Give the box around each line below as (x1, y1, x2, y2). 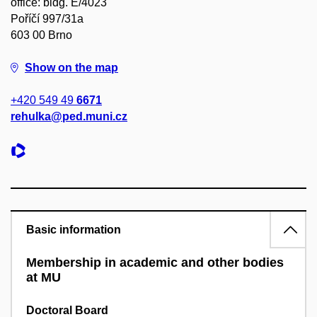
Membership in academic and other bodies (26, 255, 284, 270)
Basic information (26, 224, 121, 236)
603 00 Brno (11, 29, 72, 41)
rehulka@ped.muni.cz (11, 110, 127, 122)
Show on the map (25, 62, 118, 74)
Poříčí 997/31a (11, 13, 83, 25)
